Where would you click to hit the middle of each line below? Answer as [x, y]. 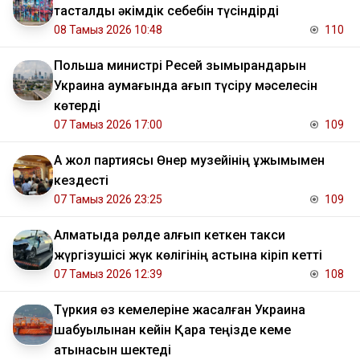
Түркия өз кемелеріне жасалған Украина [180, 310]
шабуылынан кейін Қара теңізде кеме [172, 330]
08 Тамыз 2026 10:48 [108, 30]
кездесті [81, 181]
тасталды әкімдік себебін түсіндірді [166, 11]
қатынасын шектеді [112, 350]
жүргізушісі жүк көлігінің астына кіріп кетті [188, 256]
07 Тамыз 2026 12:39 [108, 274]
